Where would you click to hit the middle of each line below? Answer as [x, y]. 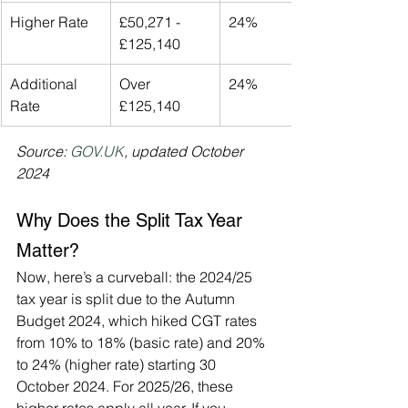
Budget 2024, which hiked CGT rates [138, 321]
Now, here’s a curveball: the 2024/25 [136, 277]
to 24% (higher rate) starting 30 [118, 365]
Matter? [48, 251]
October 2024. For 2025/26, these [127, 387]
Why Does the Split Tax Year [132, 221]
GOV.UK [97, 152]
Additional [46, 84]
